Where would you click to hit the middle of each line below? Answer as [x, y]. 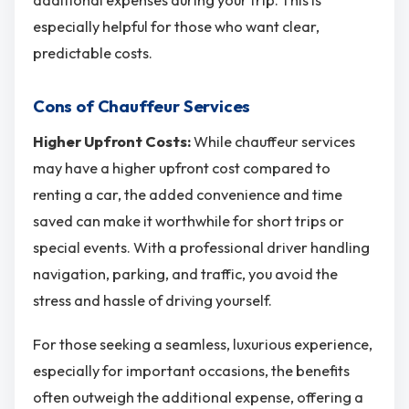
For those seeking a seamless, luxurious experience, [203, 344]
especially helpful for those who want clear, [176, 26]
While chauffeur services [274, 142]
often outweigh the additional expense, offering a [198, 397]
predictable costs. [93, 52]
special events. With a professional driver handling [201, 248]
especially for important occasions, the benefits [191, 370]
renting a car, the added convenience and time [188, 195]
